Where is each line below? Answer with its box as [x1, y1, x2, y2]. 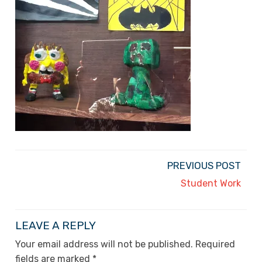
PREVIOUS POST [167, 159, 241, 171]
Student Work [181, 177, 241, 189]
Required [195, 238, 235, 250]
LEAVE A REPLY [15, 218, 96, 232]
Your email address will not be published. [15, 238, 193, 250]
